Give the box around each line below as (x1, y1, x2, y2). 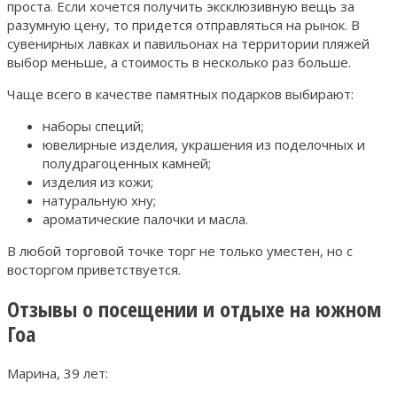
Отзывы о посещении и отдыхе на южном (7, 293, 381, 323)
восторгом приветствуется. (7, 260, 181, 278)
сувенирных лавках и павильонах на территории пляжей (7, 34, 370, 52)
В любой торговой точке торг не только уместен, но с (7, 241, 353, 260)
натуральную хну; (43, 191, 156, 209)
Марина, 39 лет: (7, 363, 108, 382)
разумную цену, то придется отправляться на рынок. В (7, 15, 360, 34)
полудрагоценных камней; (43, 153, 211, 172)
